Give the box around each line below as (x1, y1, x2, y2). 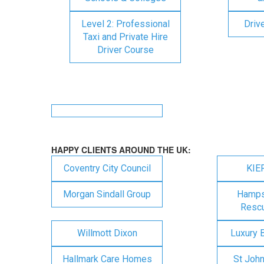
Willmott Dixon (77, 227, 137, 239)
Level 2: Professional (81, 18, 170, 29)
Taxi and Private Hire (82, 31, 168, 42)
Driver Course (97, 44, 154, 55)
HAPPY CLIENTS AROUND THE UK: (51, 144, 191, 156)
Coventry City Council (63, 163, 151, 174)
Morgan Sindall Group (63, 189, 151, 200)
